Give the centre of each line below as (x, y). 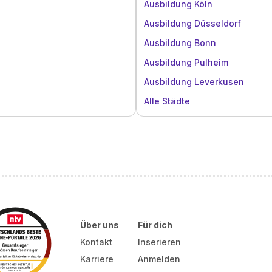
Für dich (155, 225)
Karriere (97, 259)
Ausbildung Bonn (180, 43)
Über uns (99, 225)
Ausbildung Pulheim (186, 62)
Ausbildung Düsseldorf (192, 23)
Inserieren (160, 242)
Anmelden (159, 259)
